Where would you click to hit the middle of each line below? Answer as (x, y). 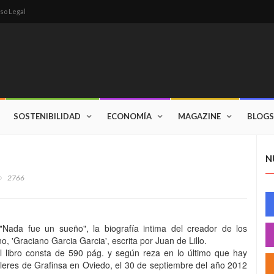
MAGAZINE (199, 116)
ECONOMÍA (129, 116)
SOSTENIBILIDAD (47, 116)
